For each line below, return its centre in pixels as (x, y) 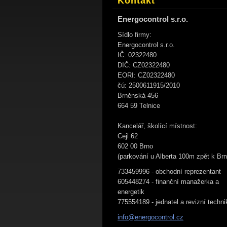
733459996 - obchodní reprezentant (169, 172)
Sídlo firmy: (135, 35)
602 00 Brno (135, 146)
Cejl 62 (128, 136)
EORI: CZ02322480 (146, 75)
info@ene (131, 217)
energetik (131, 192)
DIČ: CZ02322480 (144, 65)
